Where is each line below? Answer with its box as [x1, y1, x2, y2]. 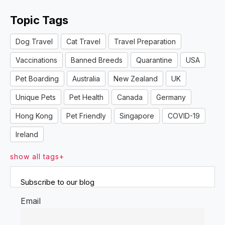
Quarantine [136, 56, 172, 65]
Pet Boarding [16, 74, 59, 83]
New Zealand [114, 74, 158, 83]
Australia [72, 74, 100, 83]
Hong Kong [16, 111, 53, 121]
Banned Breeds [71, 56, 123, 65]
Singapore [120, 111, 154, 121]
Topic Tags [10, 14, 68, 27]
